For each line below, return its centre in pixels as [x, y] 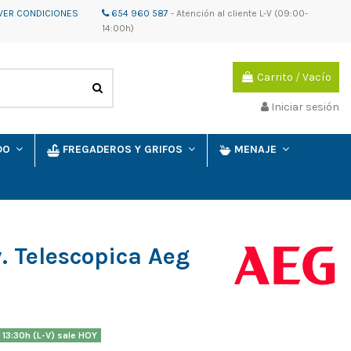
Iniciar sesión [305, 107]
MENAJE [257, 150]
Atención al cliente [216, 13]
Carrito [275, 78]
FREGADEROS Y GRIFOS [124, 150]
